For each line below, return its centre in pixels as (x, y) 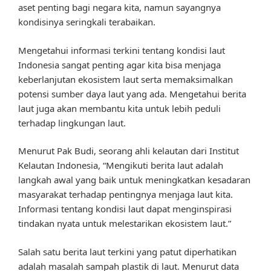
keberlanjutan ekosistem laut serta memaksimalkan (126, 79)
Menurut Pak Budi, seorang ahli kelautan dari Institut (129, 151)
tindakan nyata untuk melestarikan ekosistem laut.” (125, 224)
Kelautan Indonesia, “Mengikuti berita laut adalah (121, 165)
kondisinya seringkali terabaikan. (87, 22)
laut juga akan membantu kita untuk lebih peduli (119, 108)
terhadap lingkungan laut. (72, 122)
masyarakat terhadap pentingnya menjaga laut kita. (126, 194)
